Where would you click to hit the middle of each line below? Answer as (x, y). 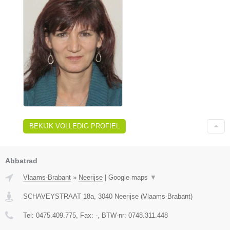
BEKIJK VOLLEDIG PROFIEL (74, 126)
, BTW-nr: (113, 216)
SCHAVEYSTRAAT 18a (59, 197)
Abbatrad (21, 161)
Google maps (129, 178)
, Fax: (86, 216)
